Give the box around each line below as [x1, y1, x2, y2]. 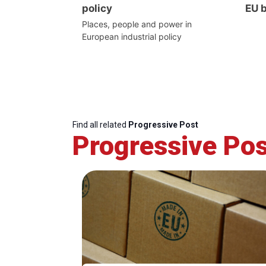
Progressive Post [128, 119, 198, 129]
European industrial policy [82, 31, 182, 42]
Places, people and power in [82, 18, 192, 29]
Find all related [72, 119, 128, 129]
